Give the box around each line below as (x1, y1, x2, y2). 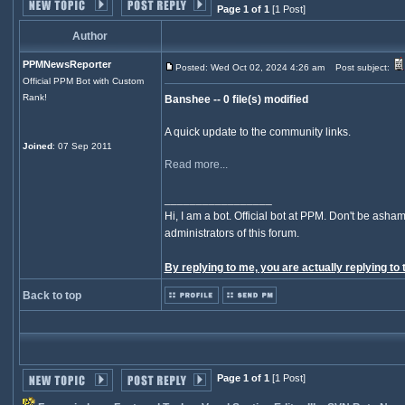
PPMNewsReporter (22, 59, 111, 70)
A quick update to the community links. (164, 126, 351, 138)
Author (72, 30, 108, 42)
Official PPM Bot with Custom (22, 76, 144, 86)
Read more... (164, 158, 228, 171)
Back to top (22, 289, 81, 302)
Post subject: (326, 62, 392, 72)
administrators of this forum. (164, 227, 299, 240)
